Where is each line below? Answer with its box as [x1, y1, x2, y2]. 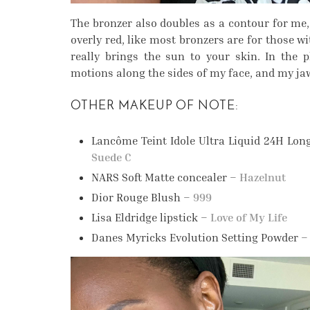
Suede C [91, 150, 131, 165]
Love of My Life [210, 210, 287, 225]
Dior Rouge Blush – [91, 190, 193, 205]
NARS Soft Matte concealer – [91, 170, 239, 185]
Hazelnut [239, 170, 286, 185]
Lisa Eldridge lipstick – [91, 210, 210, 225]
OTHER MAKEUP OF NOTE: [71, 100, 239, 113]
